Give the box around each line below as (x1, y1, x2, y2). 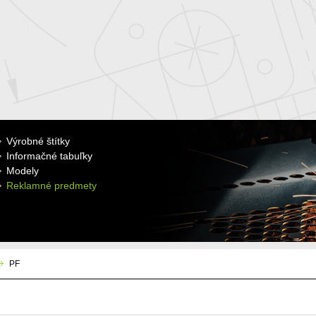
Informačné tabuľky (6, 150, 92, 162)
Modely (6, 165, 39, 176)
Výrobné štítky (6, 135, 70, 147)
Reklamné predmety (6, 180, 97, 191)
